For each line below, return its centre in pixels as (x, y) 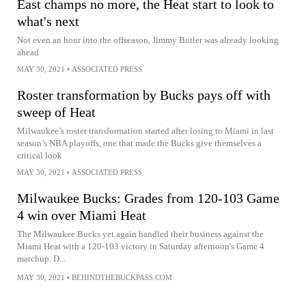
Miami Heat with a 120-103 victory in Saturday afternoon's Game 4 (141, 246)
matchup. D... (41, 259)
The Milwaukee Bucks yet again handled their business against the (140, 234)
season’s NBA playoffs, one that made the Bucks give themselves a (139, 143)
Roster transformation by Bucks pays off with (144, 95)
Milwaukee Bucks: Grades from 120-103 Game (148, 198)
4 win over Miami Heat (82, 215)
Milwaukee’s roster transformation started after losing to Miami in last (145, 131)
